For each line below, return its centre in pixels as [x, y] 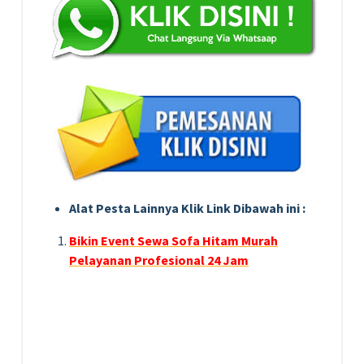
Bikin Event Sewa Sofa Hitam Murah [173, 240]
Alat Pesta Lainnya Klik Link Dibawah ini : [187, 208]
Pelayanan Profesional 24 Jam [159, 260]
